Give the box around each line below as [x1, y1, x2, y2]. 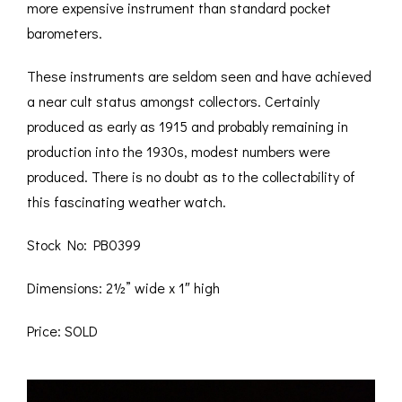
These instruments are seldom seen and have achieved [27, 66, 371, 86]
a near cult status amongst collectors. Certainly [27, 92, 319, 111]
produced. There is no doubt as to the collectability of [27, 167, 355, 187]
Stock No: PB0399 [27, 235, 141, 255]
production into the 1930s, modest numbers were [27, 142, 330, 162]
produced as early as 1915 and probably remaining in [27, 117, 348, 136]
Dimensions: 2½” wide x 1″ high [27, 278, 220, 298]
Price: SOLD [27, 321, 98, 341]
